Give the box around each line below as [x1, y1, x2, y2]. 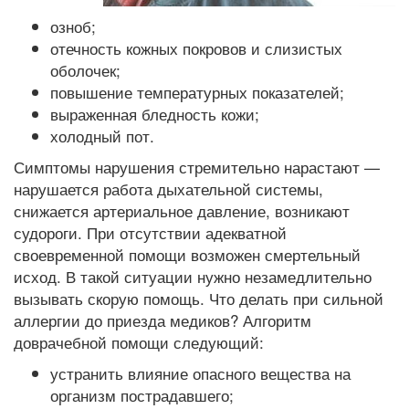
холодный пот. [50, 124, 154, 147]
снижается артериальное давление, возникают [14, 199, 350, 222]
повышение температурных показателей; [50, 80, 344, 103]
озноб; [50, 15, 96, 37]
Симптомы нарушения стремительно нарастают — [14, 155, 380, 178]
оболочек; [50, 58, 121, 81]
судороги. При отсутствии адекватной [14, 221, 287, 244]
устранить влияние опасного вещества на [50, 362, 351, 384]
